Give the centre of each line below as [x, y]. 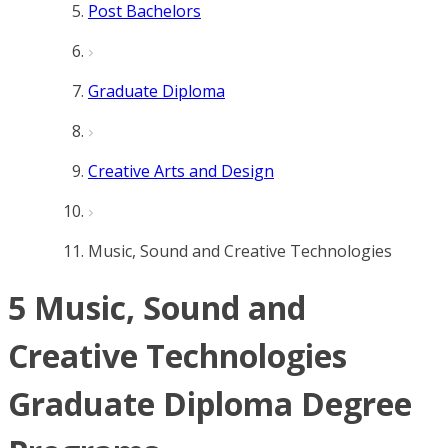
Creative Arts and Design [181, 171]
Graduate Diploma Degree [210, 404]
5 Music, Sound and [157, 308]
